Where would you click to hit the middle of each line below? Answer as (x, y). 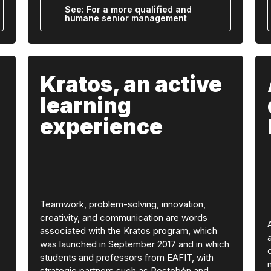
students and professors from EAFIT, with (126, 257)
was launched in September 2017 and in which (134, 244)
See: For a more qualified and (128, 9)
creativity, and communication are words (123, 217)
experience (101, 126)
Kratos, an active (131, 84)
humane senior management (126, 18)
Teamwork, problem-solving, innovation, (122, 204)
